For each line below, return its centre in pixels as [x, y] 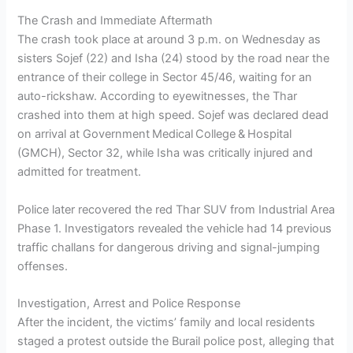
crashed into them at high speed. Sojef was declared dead [173, 115]
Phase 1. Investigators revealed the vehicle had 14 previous [175, 228]
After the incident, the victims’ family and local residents [167, 322]
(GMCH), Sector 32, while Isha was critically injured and [165, 153]
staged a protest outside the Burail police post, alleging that [176, 341]
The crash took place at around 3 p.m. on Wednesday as [169, 40]
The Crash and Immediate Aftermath [115, 21]
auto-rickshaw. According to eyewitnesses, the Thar [158, 97]
